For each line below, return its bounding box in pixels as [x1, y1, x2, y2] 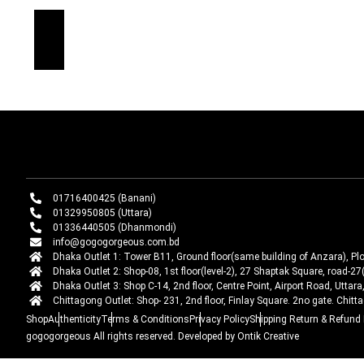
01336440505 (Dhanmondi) [52, 221, 176, 233]
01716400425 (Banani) [52, 192, 156, 204]
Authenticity [48, 313, 101, 325]
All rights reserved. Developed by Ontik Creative [91, 330, 299, 342]
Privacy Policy [189, 313, 249, 325]
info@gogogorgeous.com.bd [52, 236, 180, 248]
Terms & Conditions [101, 313, 189, 325]
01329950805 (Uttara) [52, 206, 152, 219]
